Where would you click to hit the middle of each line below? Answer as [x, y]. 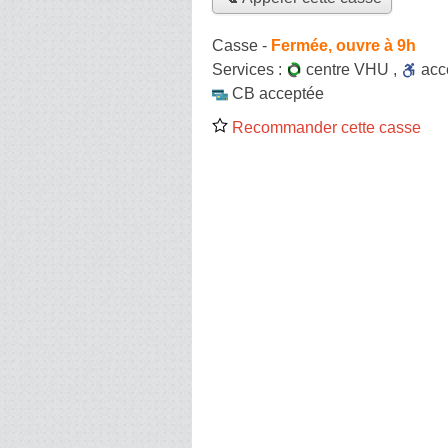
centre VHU [347, 69]
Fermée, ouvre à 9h [343, 45]
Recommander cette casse [324, 127]
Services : [249, 69]
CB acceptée [278, 93]
